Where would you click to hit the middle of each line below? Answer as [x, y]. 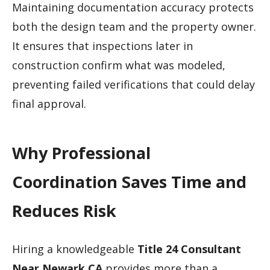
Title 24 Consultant [189, 249]
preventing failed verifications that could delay [133, 84]
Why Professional [81, 153]
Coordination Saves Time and [129, 182]
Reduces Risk [64, 211]
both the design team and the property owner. [134, 26]
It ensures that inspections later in [102, 46]
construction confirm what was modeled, [119, 65]
